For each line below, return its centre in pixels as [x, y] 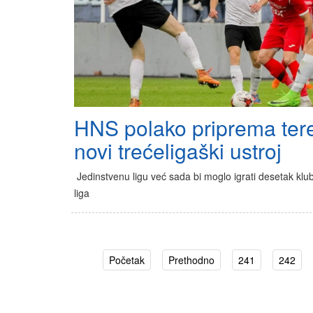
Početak [127, 260]
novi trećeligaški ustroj [178, 151]
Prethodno [192, 260]
